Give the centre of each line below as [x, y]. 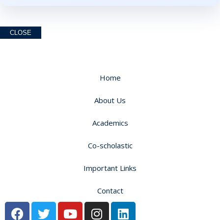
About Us [110, 100]
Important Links [110, 168]
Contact [110, 190]
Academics [110, 123]
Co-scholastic [110, 145]
